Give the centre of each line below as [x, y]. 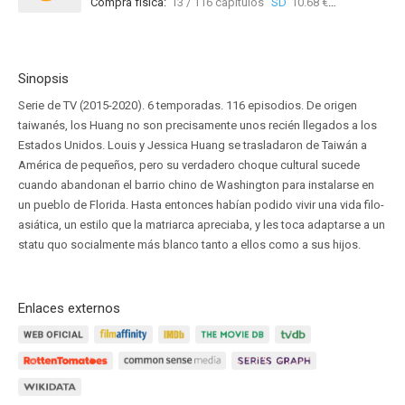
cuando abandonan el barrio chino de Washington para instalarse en [196, 185]
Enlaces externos [69, 308]
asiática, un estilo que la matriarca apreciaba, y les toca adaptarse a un [202, 225]
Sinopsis [43, 79]
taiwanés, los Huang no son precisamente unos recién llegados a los [198, 125]
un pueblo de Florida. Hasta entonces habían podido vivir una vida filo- [201, 205]
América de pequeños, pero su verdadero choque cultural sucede [189, 165]
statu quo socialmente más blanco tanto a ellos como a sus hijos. [189, 245]
